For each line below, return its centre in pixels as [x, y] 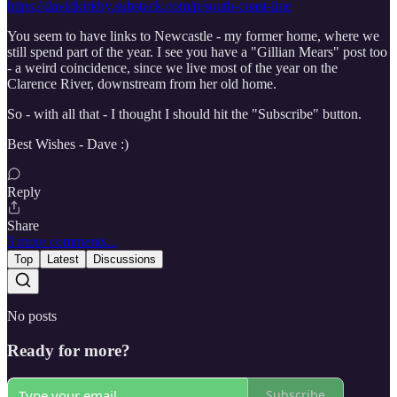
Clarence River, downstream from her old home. [142, 84]
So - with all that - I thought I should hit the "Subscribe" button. [184, 114]
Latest [63, 260]
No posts [32, 316]
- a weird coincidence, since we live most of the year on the [172, 68]
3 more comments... [62, 242]
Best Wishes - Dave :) [68, 144]
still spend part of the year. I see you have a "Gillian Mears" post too [197, 52]
